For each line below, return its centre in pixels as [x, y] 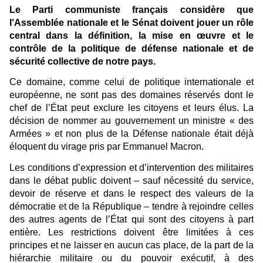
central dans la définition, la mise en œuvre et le [131, 35]
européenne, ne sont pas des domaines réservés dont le [131, 95]
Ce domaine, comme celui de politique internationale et [131, 82]
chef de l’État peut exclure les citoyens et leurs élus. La [131, 108]
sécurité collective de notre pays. [82, 61]
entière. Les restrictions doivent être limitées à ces [131, 232]
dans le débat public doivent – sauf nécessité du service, [131, 180]
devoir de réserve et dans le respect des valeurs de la [131, 193]
